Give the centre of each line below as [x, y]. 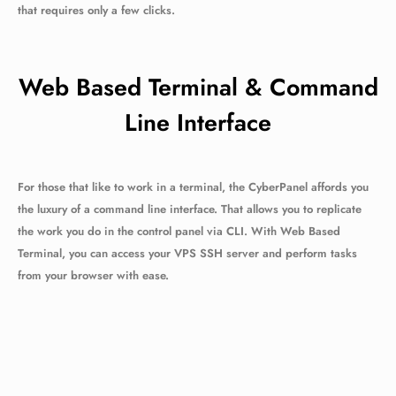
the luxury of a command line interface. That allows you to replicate [190, 209]
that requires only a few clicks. [96, 10]
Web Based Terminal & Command [198, 87]
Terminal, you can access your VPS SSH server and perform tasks [187, 253]
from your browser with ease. [93, 275]
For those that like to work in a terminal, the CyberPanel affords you [193, 187]
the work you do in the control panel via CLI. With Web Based [179, 231]
